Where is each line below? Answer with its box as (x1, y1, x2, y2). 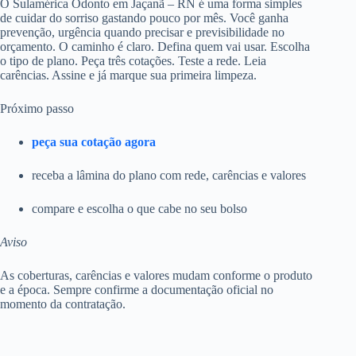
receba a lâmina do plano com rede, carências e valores (32, 168, 306, 182)
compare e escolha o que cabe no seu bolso (32, 201, 247, 215)
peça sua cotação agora (32, 134, 156, 149)
